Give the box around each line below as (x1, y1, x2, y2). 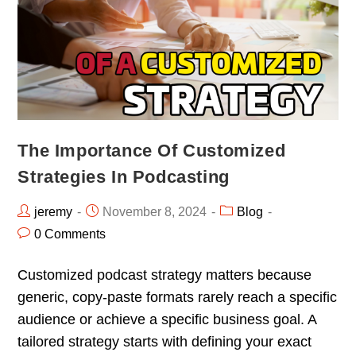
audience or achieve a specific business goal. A (17, 311, 317, 327)
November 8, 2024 (103, 204, 207, 219)
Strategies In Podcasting (17, 166, 230, 187)
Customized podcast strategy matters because (17, 266, 312, 283)
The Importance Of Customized (17, 140, 286, 161)
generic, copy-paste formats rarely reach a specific (17, 288, 338, 305)
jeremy (34, 204, 73, 219)
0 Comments (34, 226, 106, 241)
